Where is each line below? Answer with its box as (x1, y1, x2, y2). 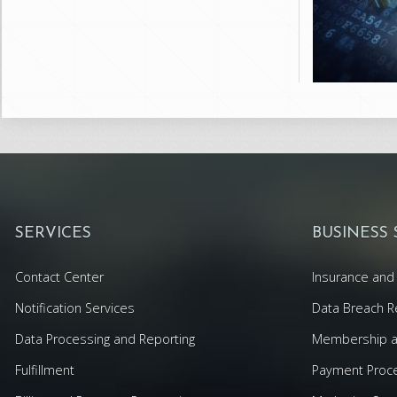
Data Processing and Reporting (15, 331, 195, 348)
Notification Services (15, 300, 135, 317)
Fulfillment (15, 362, 74, 379)
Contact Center (15, 269, 104, 286)
